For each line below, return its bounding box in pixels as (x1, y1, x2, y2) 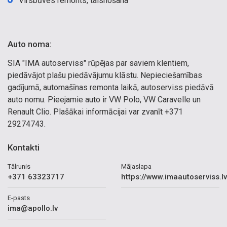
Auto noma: (8, 39, 52, 49)
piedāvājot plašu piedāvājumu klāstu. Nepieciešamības (8, 70, 202, 80)
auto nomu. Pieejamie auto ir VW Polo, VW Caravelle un (8, 95, 201, 104)
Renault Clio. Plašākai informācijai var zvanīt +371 (8, 107, 183, 117)
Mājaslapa (121, 163, 152, 170)
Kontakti (8, 142, 40, 153)
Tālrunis (8, 163, 30, 170)
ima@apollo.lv (8, 204, 58, 213)
